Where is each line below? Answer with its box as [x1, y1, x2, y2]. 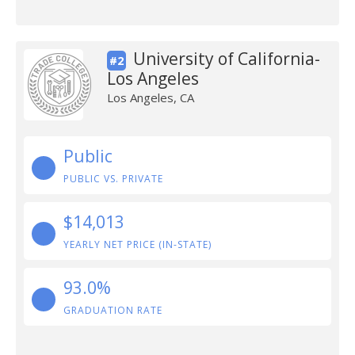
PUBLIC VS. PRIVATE [63, 172, 163, 185]
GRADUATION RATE [63, 303, 162, 317]
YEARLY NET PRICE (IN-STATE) [63, 238, 212, 251]
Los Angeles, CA [106, 90, 194, 105]
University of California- [132, 48, 320, 70]
